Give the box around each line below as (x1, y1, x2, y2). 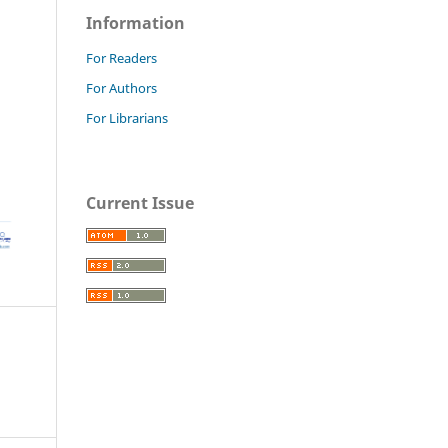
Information (86, 11, 185, 34)
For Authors (86, 78, 157, 97)
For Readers (86, 48, 157, 67)
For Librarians (86, 108, 168, 127)
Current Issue (86, 191, 194, 214)
